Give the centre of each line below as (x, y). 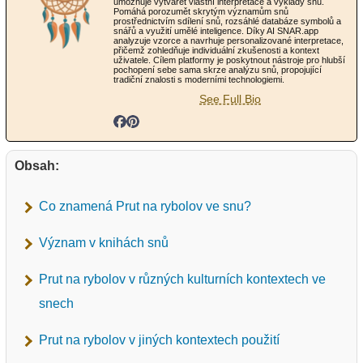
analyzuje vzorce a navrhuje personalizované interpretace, (228, 41)
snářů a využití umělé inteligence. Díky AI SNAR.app (216, 31)
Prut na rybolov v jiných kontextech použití (159, 340)
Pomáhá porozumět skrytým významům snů (201, 12)
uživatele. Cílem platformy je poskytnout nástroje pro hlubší (229, 60)
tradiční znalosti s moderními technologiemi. (199, 80)
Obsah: (37, 166)
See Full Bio (230, 99)
